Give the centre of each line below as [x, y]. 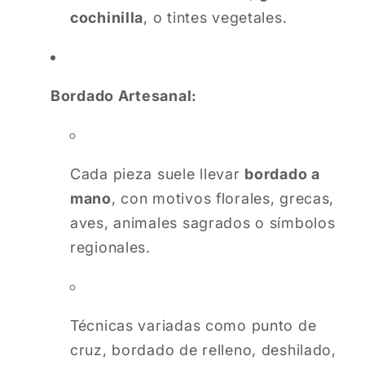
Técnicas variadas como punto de [193, 326]
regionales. [110, 248]
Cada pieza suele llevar [158, 174]
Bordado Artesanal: [124, 96]
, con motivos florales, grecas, [223, 199]
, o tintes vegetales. [215, 18]
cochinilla [107, 18]
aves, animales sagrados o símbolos [203, 223]
